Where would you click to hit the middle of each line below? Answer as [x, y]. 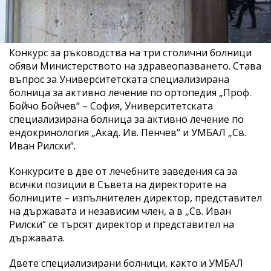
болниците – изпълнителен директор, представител [135, 198]
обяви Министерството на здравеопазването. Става [135, 66]
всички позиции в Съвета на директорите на [118, 184]
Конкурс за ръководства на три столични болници [130, 52]
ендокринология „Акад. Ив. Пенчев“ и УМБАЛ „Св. [128, 132]
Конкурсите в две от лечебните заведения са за [123, 171]
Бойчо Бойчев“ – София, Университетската [111, 106]
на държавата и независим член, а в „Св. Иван [120, 211]
